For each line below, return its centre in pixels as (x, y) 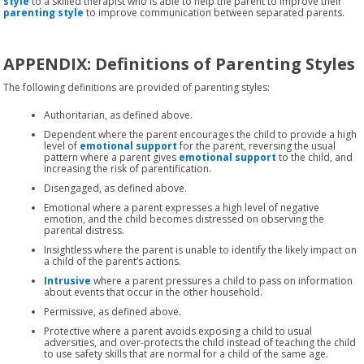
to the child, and (315, 157)
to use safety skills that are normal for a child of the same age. (186, 353)
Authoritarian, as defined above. (119, 115)
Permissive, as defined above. (113, 311)
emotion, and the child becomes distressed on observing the (184, 219)
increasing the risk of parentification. (128, 168)
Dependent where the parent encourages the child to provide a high (201, 134)
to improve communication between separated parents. (214, 12)
